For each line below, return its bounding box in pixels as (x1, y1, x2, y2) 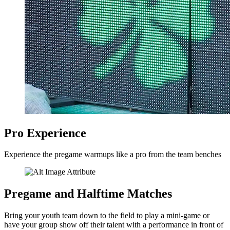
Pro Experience (4, 126, 86, 140)
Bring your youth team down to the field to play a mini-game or (4, 211, 209, 220)
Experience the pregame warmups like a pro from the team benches (4, 150, 221, 159)
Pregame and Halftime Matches (4, 187, 172, 201)
